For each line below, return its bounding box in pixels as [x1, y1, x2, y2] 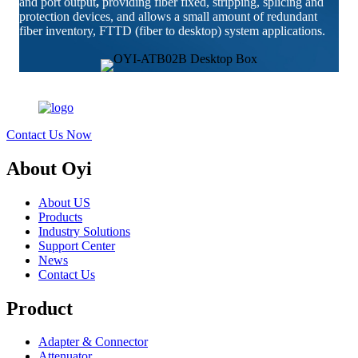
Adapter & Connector [38, 335, 148, 349]
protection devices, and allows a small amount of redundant [19, 9, 317, 23]
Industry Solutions [38, 224, 130, 238]
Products [38, 209, 82, 224]
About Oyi [6, 157, 92, 179]
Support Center [38, 238, 115, 253]
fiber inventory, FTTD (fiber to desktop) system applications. [19, 23, 325, 38]
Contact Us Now [6, 127, 92, 141]
